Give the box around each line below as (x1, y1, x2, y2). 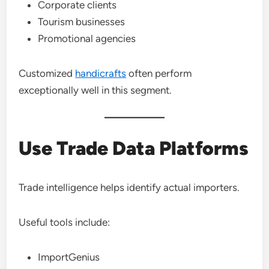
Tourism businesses (38, 16, 125, 28)
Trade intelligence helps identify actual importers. (19, 181, 240, 193)
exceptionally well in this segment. (19, 84, 172, 96)
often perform (126, 67, 192, 79)
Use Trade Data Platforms (19, 137, 249, 160)
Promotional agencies (38, 32, 136, 44)
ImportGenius (38, 251, 100, 263)
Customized (19, 67, 76, 79)
